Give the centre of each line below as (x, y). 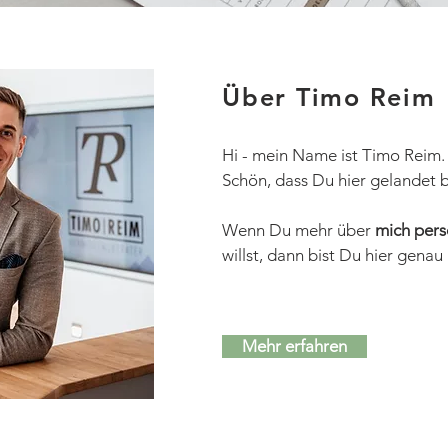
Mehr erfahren (294, 346)
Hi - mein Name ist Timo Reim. (333, 155)
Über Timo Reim (329, 97)
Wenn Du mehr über (298, 230)
